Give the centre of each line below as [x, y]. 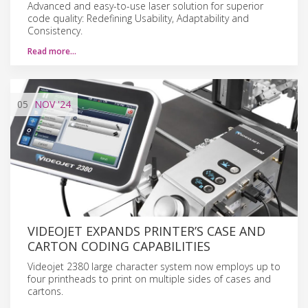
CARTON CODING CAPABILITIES [119, 246]
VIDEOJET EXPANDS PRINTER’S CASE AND [146, 231]
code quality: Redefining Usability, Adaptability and [138, 18]
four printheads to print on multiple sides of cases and [149, 278]
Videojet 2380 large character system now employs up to [154, 266]
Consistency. [55, 30]
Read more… [52, 51]
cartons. [45, 291]
